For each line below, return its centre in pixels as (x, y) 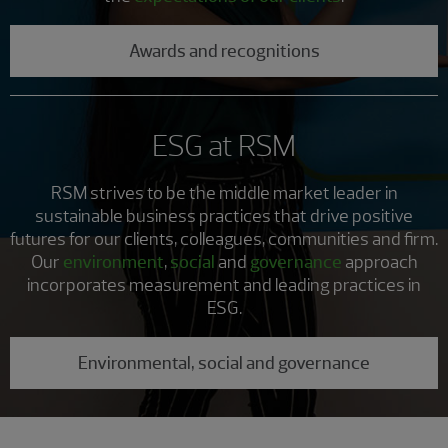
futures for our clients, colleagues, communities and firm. (224, 238)
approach (379, 261)
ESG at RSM (224, 145)
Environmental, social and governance (224, 363)
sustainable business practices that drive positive (224, 215)
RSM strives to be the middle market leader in (224, 192)
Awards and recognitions (224, 51)
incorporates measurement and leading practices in (224, 284)
